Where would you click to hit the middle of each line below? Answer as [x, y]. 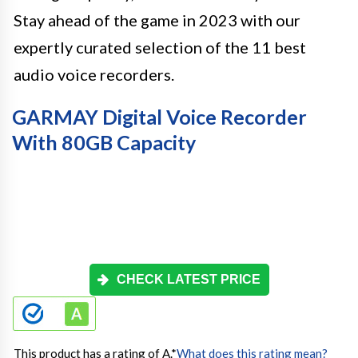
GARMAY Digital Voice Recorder [159, 117]
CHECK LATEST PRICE [189, 279]
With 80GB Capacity [104, 142]
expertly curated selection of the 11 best [160, 47]
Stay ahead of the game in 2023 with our [157, 20]
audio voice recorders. [94, 74]
